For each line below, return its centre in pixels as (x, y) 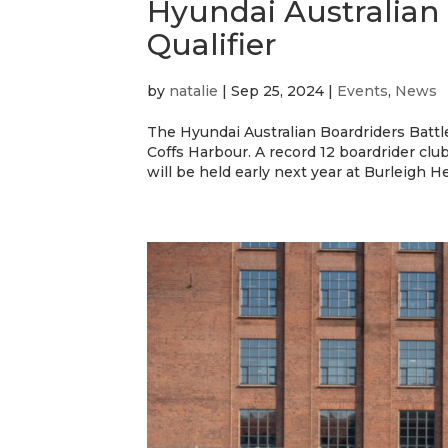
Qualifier (212, 44)
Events (362, 90)
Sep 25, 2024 (277, 90)
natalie (193, 90)
